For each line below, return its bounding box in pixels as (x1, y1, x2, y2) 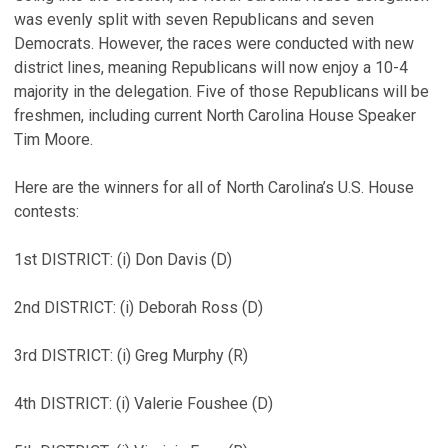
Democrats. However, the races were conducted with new (14, 34, 414, 53)
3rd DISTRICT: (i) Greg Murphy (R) (14, 346, 248, 365)
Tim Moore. (14, 130, 93, 149)
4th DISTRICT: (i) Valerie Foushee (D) (14, 394, 273, 413)
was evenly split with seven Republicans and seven (14, 10, 374, 29)
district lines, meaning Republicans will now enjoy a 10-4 (14, 58, 408, 77)
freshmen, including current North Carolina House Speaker (14, 106, 416, 125)
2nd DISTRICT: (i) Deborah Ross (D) (14, 298, 263, 317)
